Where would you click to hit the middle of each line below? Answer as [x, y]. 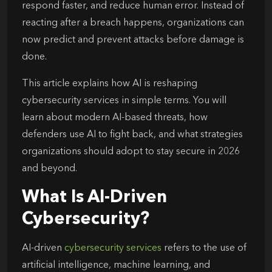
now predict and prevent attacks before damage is [133, 40]
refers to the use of [204, 248]
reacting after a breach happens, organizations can [133, 23]
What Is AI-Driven [94, 198]
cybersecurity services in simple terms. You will [124, 100]
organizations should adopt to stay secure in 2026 [131, 151]
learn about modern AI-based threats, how [115, 117]
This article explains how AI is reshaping [110, 83]
